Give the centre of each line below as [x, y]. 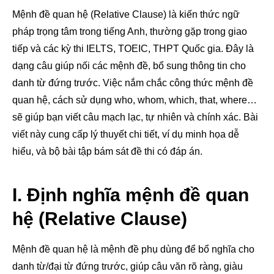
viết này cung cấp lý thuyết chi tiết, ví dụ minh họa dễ [126, 134]
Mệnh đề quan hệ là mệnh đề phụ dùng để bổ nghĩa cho [133, 249]
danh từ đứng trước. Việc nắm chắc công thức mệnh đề [133, 83]
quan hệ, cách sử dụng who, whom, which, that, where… [135, 100]
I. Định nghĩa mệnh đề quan [131, 194]
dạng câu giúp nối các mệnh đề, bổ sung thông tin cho [129, 65]
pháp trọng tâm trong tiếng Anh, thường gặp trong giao [130, 31]
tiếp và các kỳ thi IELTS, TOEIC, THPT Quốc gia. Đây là [133, 48]
